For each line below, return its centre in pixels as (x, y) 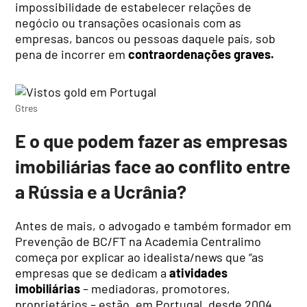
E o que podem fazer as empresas (152, 140)
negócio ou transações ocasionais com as (128, 23)
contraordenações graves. (204, 54)
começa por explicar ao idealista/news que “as (140, 257)
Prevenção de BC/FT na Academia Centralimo (138, 241)
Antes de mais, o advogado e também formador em (153, 225)
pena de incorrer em (72, 54)
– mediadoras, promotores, (156, 288)
